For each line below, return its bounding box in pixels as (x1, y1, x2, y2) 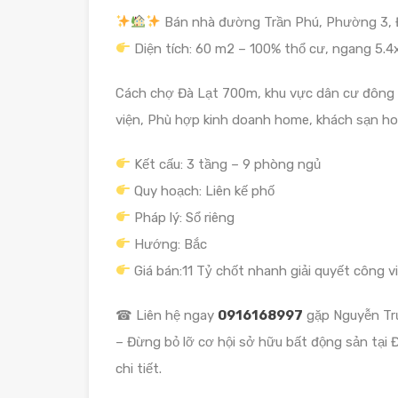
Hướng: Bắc (131, 235, 208, 252)
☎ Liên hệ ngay (115, 306, 218, 323)
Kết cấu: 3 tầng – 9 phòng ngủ (131, 155, 322, 172)
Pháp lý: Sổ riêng (131, 209, 235, 226)
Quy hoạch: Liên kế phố (131, 182, 275, 199)
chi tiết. (115, 360, 162, 377)
